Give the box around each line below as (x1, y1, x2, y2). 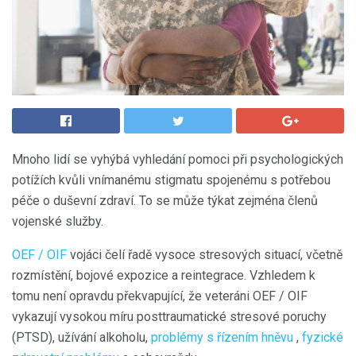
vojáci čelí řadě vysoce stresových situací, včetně (67, 247, 342, 262)
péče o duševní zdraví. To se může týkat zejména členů (12, 193, 318, 208)
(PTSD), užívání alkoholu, (12, 330, 151, 345)
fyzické (302, 330, 343, 345)
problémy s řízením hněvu (151, 330, 293, 345)
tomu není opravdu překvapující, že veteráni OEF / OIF (12, 288, 308, 304)
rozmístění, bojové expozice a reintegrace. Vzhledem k (12, 268, 315, 283)
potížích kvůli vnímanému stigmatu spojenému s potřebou (12, 172, 331, 188)
